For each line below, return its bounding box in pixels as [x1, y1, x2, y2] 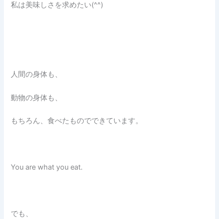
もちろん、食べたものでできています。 [11, 116, 143, 126]
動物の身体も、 [11, 93, 63, 102]
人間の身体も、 [11, 70, 63, 79]
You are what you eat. [11, 162, 83, 172]
